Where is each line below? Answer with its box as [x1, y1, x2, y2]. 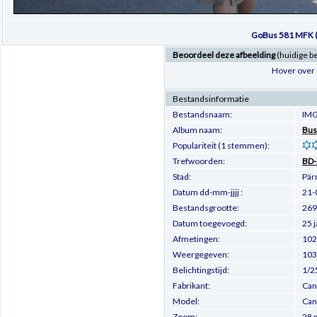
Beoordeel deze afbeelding [173, 50, 275, 60]
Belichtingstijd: [173, 265, 229, 275]
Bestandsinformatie [173, 93, 249, 104]
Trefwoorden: [173, 156, 225, 166]
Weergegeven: [173, 249, 229, 260]
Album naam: [173, 125, 222, 135]
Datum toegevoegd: [173, 218, 247, 229]
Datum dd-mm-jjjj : [173, 187, 243, 197]
